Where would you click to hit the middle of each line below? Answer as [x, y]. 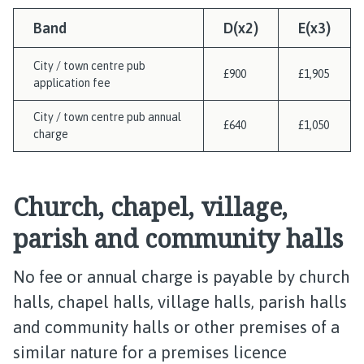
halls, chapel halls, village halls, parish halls [180, 302]
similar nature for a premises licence [150, 352]
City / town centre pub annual [107, 117]
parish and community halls [178, 238]
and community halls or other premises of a [176, 327]
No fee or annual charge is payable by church [182, 277]
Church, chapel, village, [150, 207]
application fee [72, 83]
